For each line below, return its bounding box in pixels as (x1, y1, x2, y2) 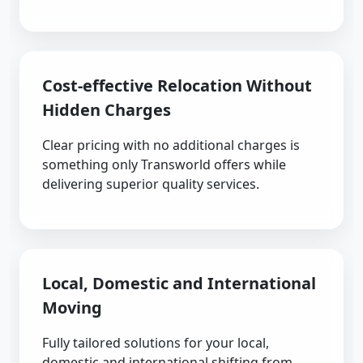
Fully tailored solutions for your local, (42, 334, 269, 352)
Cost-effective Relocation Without (42, 75, 312, 96)
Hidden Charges (42, 99, 171, 121)
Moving (42, 297, 102, 318)
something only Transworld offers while (42, 156, 286, 173)
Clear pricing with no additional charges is (42, 136, 300, 154)
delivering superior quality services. (42, 175, 259, 193)
